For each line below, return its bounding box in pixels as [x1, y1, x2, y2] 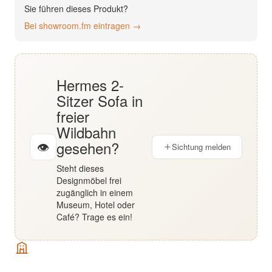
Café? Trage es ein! [56, 211, 132, 223]
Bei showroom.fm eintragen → [24, 19, 141, 32]
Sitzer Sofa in [56, 90, 143, 111]
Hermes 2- [56, 74, 124, 95]
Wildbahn [56, 121, 116, 143]
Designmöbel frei [56, 174, 121, 186]
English [75, 3, 110, 16]
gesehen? [56, 137, 119, 158]
